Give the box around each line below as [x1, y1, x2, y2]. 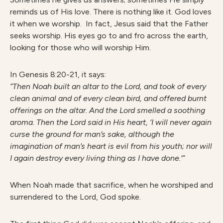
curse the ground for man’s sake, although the [10, 129, 174, 139]
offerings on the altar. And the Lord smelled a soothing [10, 106, 205, 115]
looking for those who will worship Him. [10, 43, 151, 52]
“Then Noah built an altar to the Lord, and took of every [10, 82, 206, 91]
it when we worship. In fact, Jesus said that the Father [10, 19, 208, 28]
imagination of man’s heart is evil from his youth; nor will [10, 141, 212, 151]
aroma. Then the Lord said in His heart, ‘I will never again [10, 117, 212, 127]
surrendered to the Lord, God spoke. [10, 192, 141, 202]
